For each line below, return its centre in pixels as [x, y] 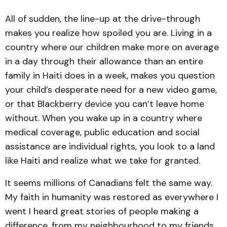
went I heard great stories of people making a [102, 211]
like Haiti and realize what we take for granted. [103, 161]
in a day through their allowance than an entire [104, 61]
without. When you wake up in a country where [104, 118]
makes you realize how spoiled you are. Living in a [108, 33]
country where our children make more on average [112, 47]
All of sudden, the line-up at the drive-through [103, 19]
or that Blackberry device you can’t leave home [105, 104]
